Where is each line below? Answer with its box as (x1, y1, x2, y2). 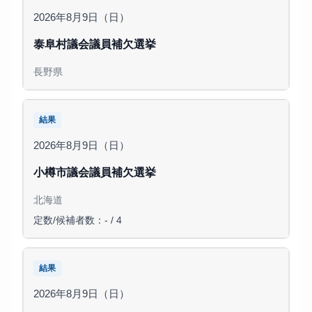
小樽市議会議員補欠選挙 (33, 166, 156, 179)
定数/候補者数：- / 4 (33, 215, 122, 226)
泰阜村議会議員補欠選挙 (33, 38, 156, 51)
